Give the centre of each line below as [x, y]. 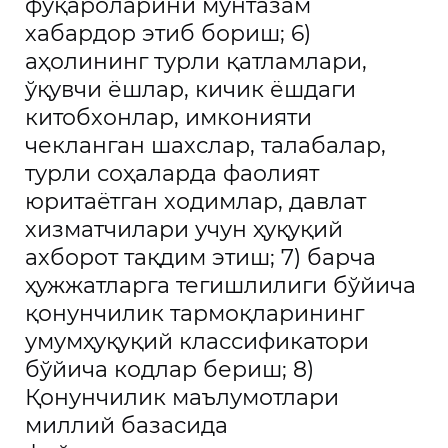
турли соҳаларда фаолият [172, 173]
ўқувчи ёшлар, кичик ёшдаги [190, 89]
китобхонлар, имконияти [168, 117]
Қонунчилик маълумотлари [182, 397]
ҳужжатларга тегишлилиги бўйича [220, 285]
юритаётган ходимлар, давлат [195, 201]
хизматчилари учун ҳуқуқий [184, 229]
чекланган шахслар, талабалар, [205, 145]
